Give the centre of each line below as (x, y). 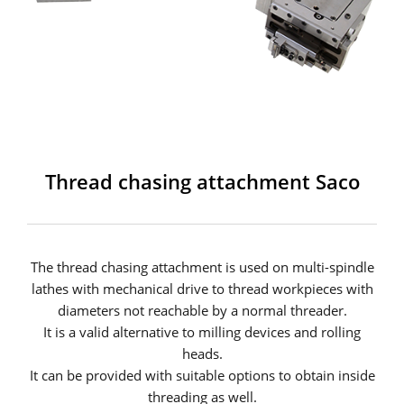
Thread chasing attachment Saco (202, 181)
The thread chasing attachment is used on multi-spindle (202, 266)
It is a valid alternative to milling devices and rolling (202, 331)
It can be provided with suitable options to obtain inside (202, 375)
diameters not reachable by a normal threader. (202, 310)
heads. (202, 353)
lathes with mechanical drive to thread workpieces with (202, 288)
